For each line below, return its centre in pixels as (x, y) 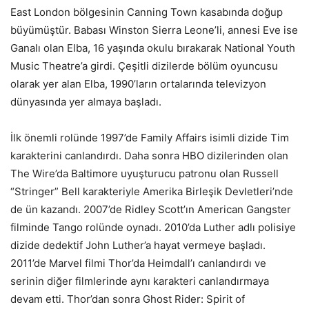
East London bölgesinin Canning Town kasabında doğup (147, 12)
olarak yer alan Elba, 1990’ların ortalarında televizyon (138, 83)
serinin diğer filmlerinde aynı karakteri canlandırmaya (140, 281)
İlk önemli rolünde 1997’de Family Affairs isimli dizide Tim (150, 137)
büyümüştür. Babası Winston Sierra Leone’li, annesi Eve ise (154, 30)
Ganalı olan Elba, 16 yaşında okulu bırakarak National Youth (153, 48)
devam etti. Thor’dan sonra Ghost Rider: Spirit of (128, 299)
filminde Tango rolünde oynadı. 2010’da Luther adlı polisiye (153, 227)
